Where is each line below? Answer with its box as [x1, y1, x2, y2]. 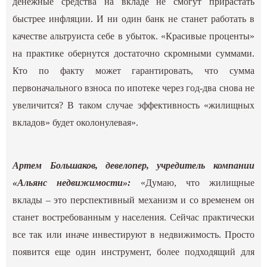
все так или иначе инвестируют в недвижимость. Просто [13, 229, 254, 240]
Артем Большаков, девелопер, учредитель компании [13, 160, 254, 171]
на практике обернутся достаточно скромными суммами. [13, 48, 254, 59]
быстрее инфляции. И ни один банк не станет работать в [13, 14, 254, 24]
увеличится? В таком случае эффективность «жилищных [13, 100, 254, 111]
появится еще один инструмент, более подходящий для [13, 247, 254, 257]
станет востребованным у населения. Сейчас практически [13, 212, 254, 223]
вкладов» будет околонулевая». [13, 117, 139, 128]
